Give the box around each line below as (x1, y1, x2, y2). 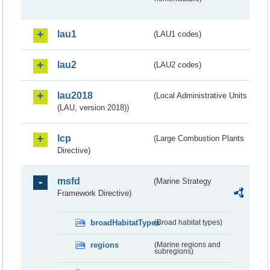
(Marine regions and (154, 240, 221, 248)
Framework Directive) (57, 188, 131, 198)
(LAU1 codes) (154, 29, 202, 39)
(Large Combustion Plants (154, 133, 245, 143)
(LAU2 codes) (154, 60, 202, 69)
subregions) (154, 247, 193, 255)
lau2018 (57, 90, 93, 101)
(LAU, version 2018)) (57, 102, 129, 112)
